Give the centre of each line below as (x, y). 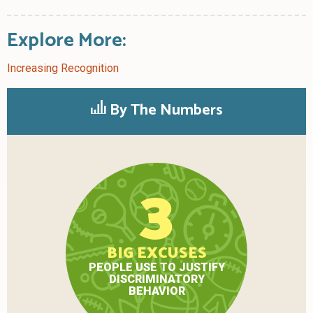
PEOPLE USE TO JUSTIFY (156, 267)
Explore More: (67, 41)
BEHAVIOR (156, 291)
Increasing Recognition (63, 68)
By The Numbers (164, 111)
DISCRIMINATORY (156, 279)
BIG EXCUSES (156, 253)
